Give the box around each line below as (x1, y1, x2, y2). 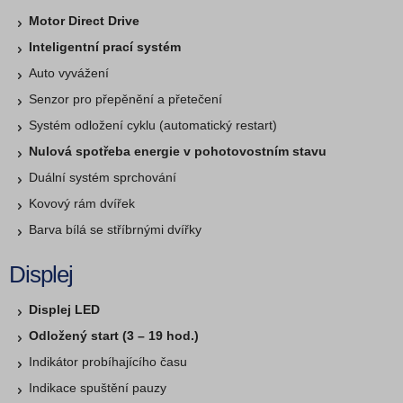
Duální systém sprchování (29, 169, 176, 184)
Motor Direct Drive (29, 13, 139, 28)
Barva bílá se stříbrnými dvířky (29, 221, 201, 237)
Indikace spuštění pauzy (29, 380, 166, 395)
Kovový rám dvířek (29, 195, 135, 210)
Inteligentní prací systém (29, 39, 181, 54)
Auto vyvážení (29, 65, 109, 80)
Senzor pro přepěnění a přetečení (29, 91, 222, 106)
